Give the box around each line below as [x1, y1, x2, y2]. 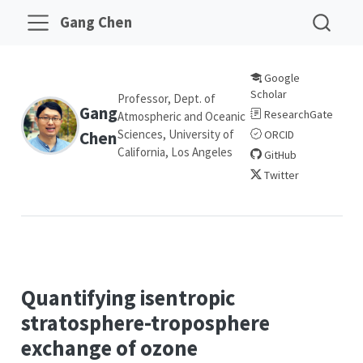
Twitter [261, 167, 299, 182]
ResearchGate [261, 106, 333, 122]
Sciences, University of [117, 126, 234, 142]
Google [261, 70, 300, 85]
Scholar [250, 86, 287, 101]
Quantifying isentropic [20, 284, 235, 311]
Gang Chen [60, 12, 133, 32]
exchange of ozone [20, 335, 198, 361]
